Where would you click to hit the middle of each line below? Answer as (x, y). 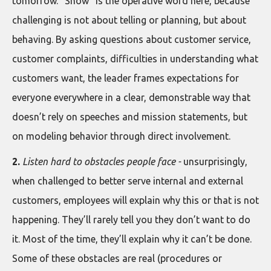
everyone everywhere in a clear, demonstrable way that (131, 97)
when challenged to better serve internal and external (128, 181)
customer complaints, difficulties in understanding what (135, 59)
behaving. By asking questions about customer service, (132, 39)
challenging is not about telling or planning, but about (129, 20)
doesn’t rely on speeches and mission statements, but (130, 117)
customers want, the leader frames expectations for (126, 78)
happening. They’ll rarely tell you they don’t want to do (131, 220)
